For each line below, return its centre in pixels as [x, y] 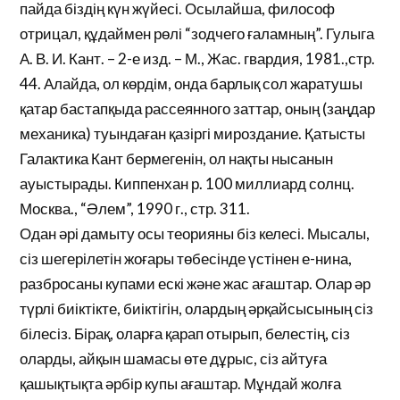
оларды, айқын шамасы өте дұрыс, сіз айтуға [174, 358]
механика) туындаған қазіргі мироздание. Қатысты [193, 133]
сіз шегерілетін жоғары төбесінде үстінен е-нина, [186, 258]
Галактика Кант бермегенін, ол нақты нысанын [177, 158]
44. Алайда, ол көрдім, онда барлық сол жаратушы [192, 83]
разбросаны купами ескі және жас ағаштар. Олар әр [196, 283]
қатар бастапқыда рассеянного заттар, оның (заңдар [198, 108]
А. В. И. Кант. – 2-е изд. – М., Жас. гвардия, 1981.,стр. [198, 58]
